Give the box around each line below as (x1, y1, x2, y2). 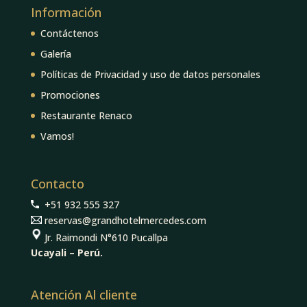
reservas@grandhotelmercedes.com (41, 213, 206, 227)
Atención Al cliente (30, 286, 137, 304)
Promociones (40, 88, 100, 102)
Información (30, 4, 101, 21)
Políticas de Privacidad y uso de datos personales (40, 68, 260, 82)
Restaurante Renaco (40, 109, 132, 123)
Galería (40, 47, 71, 61)
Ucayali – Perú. (30, 246, 103, 260)
